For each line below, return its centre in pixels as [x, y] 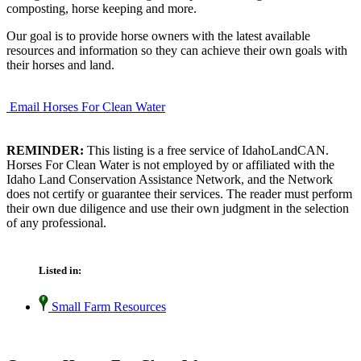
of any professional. [56, 222]
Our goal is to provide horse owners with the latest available [158, 35]
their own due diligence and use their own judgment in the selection [178, 208]
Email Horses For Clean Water [87, 106]
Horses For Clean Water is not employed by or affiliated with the [170, 164]
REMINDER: [45, 150]
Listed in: [60, 271]
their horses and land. [60, 64]
